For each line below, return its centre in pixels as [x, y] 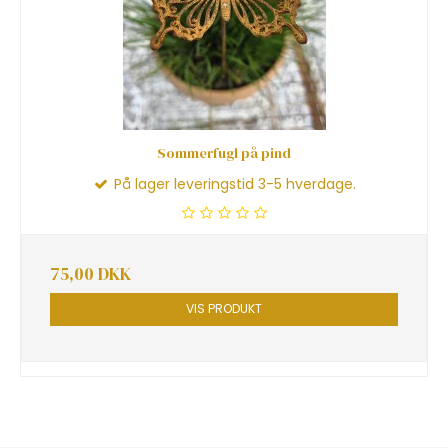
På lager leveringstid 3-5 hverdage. [233, 184]
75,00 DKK [90, 274]
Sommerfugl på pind [224, 153]
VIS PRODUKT [224, 309]
